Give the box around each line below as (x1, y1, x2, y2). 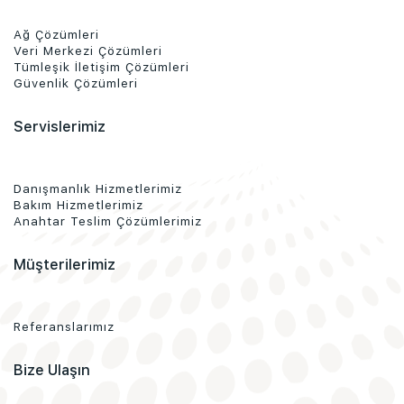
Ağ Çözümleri (14, 26, 99, 41)
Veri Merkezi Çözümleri (14, 42, 162, 58)
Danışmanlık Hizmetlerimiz (14, 180, 182, 196)
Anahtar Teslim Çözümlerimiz (14, 213, 202, 228)
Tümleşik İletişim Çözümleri (14, 59, 189, 74)
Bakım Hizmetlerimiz (14, 197, 143, 212)
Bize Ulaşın (14, 360, 90, 379)
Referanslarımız (14, 318, 115, 334)
